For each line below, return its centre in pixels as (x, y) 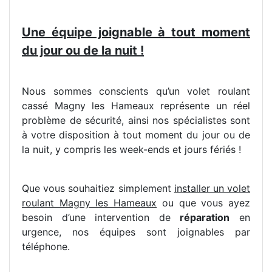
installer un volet (212, 189)
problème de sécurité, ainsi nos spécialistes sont (136, 121)
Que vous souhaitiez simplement (98, 189)
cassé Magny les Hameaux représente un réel (136, 106)
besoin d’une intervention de (101, 218)
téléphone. (46, 247)
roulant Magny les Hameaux (90, 203)
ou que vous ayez (204, 203)
